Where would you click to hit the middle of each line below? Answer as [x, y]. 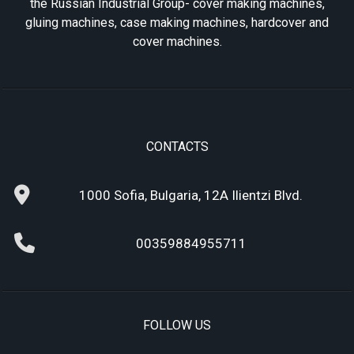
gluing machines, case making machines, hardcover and [177, 22]
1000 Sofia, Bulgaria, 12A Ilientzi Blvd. [191, 195]
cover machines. [177, 41]
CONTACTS [177, 146]
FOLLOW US [177, 325]
